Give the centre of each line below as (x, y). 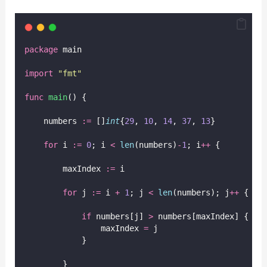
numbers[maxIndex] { (201, 216)
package (41, 49)
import (38, 73)
